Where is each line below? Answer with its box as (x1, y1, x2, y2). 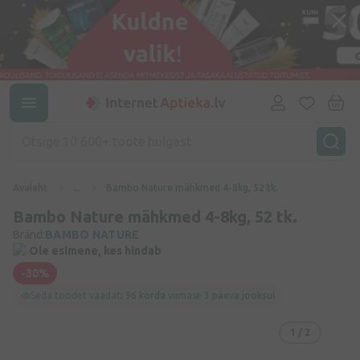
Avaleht (13, 182, 47, 193)
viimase (166, 290, 204, 301)
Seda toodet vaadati (31, 290, 125, 301)
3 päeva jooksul (204, 290, 275, 301)
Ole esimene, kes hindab (29, 244, 162, 257)
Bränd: (13, 228, 45, 241)
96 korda (125, 290, 166, 301)
